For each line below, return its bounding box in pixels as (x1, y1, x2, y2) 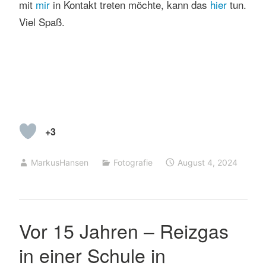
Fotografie (113, 157, 153, 168)
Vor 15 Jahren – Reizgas (18, 216, 229, 244)
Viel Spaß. (18, 14, 65, 30)
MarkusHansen (30, 157, 88, 168)
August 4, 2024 (178, 157, 238, 168)
